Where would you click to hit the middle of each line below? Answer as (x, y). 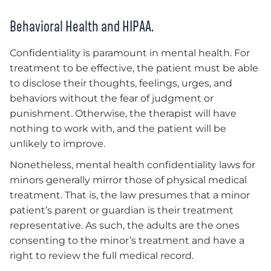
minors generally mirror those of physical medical (128, 180)
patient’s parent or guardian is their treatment (122, 210)
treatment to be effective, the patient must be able (134, 68)
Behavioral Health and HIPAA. (82, 26)
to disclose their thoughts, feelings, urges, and (121, 83)
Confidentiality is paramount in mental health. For (130, 53)
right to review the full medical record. (104, 255)
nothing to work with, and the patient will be (118, 128)
